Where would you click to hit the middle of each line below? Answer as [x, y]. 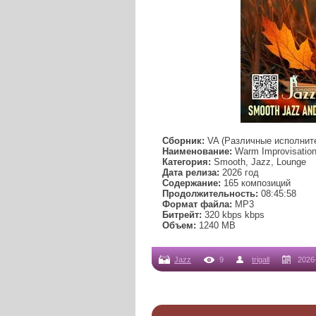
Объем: [179, 226]
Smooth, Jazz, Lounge [259, 162]
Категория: [187, 162]
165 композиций [256, 183]
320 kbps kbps [233, 215]
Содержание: [192, 183]
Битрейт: [182, 215]
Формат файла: [197, 205]
